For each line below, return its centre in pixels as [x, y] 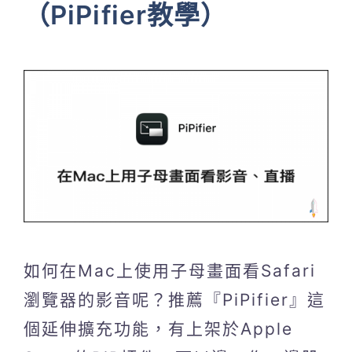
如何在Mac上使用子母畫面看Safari [170, 270]
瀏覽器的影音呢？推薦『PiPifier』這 [174, 299]
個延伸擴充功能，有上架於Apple [158, 328]
